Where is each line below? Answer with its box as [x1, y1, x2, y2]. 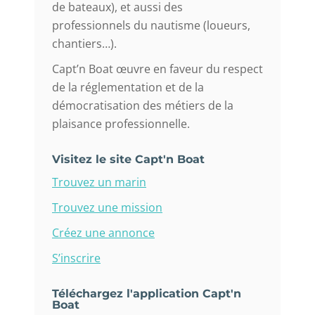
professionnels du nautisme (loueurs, [52, 18, 250, 34]
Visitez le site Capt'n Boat [52, 153, 205, 167]
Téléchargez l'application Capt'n [52, 287, 241, 301]
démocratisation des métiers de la [52, 98, 233, 114]
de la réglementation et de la [52, 79, 204, 96]
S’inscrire [52, 250, 101, 266]
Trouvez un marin [52, 174, 146, 191]
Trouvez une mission [52, 200, 162, 216]
